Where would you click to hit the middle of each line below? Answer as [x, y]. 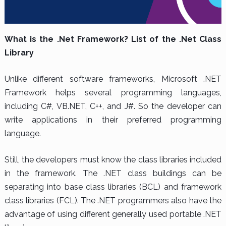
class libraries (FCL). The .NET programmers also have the [113, 201]
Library [19, 53]
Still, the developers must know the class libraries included [113, 160]
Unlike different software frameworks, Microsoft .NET [113, 79]
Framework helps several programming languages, [113, 93]
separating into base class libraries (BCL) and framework [113, 187]
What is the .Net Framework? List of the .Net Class [113, 39]
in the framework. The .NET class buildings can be [113, 174]
